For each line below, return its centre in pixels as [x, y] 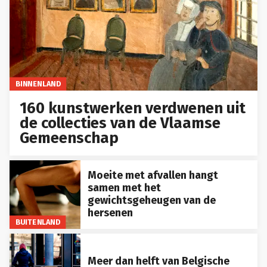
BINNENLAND [38, 83]
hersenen [110, 213]
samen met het [124, 188]
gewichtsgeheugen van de [151, 201]
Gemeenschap [69, 138]
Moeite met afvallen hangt [153, 176]
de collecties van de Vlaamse [120, 123]
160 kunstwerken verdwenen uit [133, 108]
